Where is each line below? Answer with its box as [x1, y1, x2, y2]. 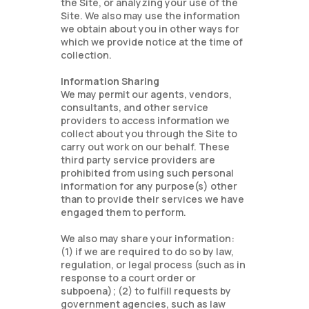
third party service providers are [61, 153, 216, 166]
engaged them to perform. [61, 206, 187, 219]
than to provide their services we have [61, 192, 245, 206]
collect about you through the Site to [61, 127, 238, 140]
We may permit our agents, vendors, [61, 88, 232, 101]
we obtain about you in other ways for [61, 22, 240, 35]
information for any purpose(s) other [61, 179, 238, 192]
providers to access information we [61, 114, 230, 127]
